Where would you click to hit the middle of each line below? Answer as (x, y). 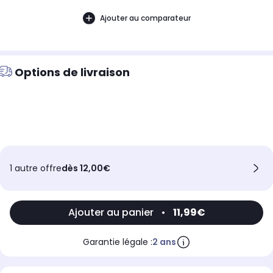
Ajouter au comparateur (145, 18)
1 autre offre (36, 168)
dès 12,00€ (86, 168)
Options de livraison (72, 73)
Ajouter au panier (111, 213)
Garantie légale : (117, 242)
